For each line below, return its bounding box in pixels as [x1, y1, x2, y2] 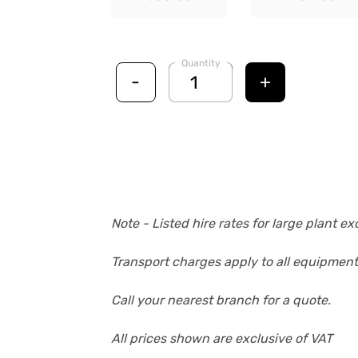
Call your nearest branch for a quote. [111, 292, 334, 308]
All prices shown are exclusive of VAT [111, 331, 332, 347]
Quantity [181, 58, 221, 69]
